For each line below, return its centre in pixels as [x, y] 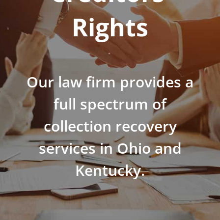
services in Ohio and [110, 148]
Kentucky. [110, 170]
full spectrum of [110, 104]
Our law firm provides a [110, 82]
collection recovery [110, 126]
